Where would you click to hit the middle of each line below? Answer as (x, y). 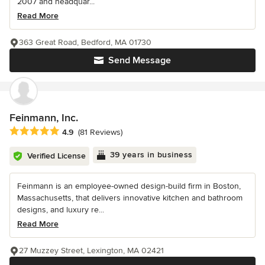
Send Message (140, 60)
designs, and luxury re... (61, 209)
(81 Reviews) (100, 132)
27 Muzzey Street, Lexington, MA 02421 (91, 250)
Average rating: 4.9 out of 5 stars (76, 131)
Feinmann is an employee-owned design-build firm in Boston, (129, 186)
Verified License (56, 156)
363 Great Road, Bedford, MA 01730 (85, 42)
